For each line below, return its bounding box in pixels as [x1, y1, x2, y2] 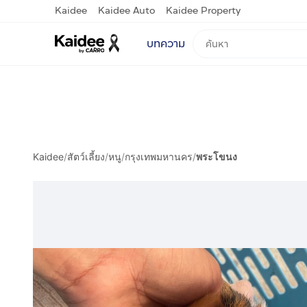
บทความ [147, 35, 185, 51]
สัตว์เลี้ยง [67, 151, 105, 162]
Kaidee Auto [98, 3, 155, 18]
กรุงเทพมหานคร [125, 151, 193, 162]
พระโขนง [196, 151, 237, 162]
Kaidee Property [166, 3, 241, 18]
